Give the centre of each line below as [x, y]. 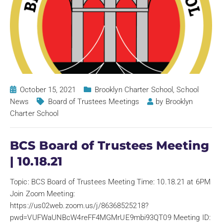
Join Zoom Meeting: [42, 194]
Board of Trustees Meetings [94, 101]
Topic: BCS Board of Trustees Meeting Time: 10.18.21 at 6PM [110, 182]
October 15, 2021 [48, 89]
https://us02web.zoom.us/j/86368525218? [79, 205]
